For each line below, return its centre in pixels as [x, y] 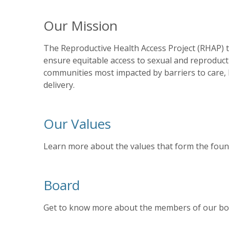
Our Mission [80, 26]
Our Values [77, 124]
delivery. [59, 85]
